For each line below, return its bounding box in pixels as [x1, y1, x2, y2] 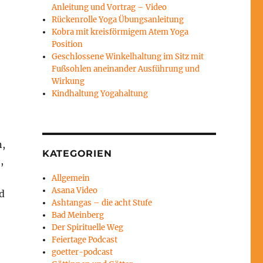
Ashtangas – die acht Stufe [52, 198, 153, 208]
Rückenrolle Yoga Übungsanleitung [52, 15, 184, 25]
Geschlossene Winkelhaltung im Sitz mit [52, 52, 204, 62]
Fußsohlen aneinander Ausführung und [52, 64, 200, 75]
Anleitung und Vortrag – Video [52, 2, 167, 13]
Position [52, 39, 83, 50]
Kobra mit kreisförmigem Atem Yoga [52, 27, 189, 38]
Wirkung [52, 76, 85, 87]
